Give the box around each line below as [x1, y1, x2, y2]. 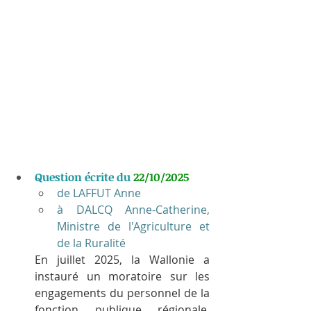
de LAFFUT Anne [57, 185, 141, 201]
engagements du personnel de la [35, 285, 210, 301]
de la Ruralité [57, 235, 126, 251]
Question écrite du [35, 169, 133, 185]
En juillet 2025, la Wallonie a [35, 252, 210, 268]
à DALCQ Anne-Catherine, [57, 202, 210, 218]
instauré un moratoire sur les [35, 269, 210, 285]
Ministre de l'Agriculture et [57, 219, 210, 235]
